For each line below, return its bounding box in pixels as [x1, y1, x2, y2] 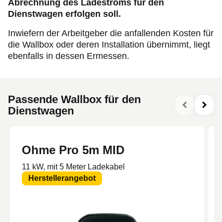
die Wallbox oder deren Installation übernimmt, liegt [8, 40, 210, 50]
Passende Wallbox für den [8, 93, 141, 106]
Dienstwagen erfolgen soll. [8, 9, 121, 19]
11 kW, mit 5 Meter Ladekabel [22, 163, 125, 171]
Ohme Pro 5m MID [22, 143, 124, 157]
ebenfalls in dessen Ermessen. [8, 51, 129, 61]
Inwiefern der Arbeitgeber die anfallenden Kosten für [8, 28, 214, 39]
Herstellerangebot [28, 174, 96, 183]
